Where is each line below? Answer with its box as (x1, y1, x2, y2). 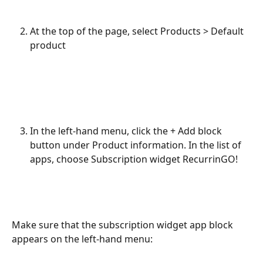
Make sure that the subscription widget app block (12, 218, 235, 232)
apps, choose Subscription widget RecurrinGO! (30, 152, 238, 166)
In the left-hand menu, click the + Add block (30, 124, 224, 137)
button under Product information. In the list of (30, 138, 244, 151)
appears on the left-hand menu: (12, 232, 153, 246)
